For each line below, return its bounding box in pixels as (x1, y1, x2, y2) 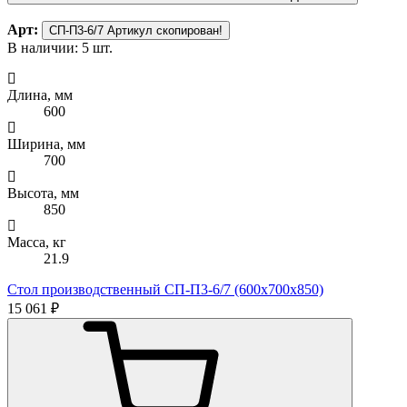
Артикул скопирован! (107, 23, 223, 37)
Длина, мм (7, 86, 73, 103)
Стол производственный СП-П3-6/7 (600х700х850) (7, 281, 323, 297)
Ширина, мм (7, 135, 85, 152)
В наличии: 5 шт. (7, 39, 113, 55)
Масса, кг (7, 233, 66, 250)
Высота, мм (7, 184, 79, 201)
